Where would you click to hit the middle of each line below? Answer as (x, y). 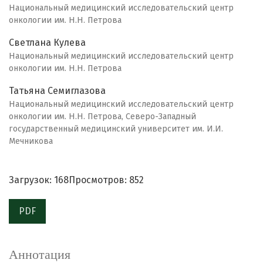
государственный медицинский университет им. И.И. (116, 129)
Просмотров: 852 (106, 180)
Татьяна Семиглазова (57, 91)
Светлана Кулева (47, 43)
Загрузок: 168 (39, 180)
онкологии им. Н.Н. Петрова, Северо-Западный (102, 117)
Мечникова (31, 141)
